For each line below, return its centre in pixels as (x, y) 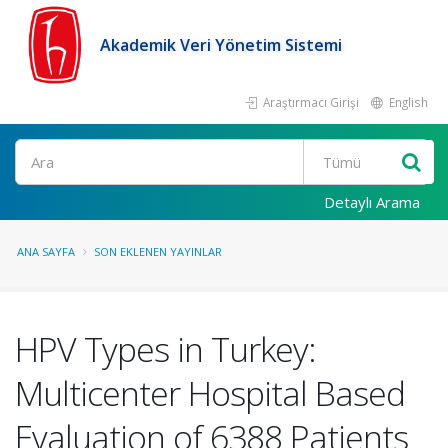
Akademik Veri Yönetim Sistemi (221, 45)
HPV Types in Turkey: (165, 349)
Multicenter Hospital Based (210, 393)
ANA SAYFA (46, 251)
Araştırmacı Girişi (309, 102)
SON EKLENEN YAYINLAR (158, 251)
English (407, 102)
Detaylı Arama (372, 202)
